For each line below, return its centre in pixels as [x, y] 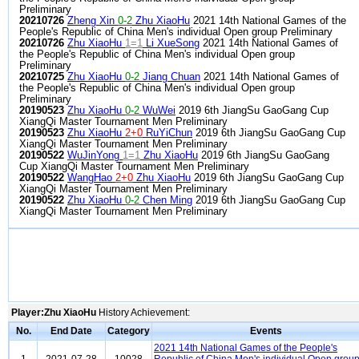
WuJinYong [95, 155]
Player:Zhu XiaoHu [54, 313]
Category [129, 331]
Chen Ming [166, 200]
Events [266, 331]
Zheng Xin [93, 21]
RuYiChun [167, 133]
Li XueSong [171, 43]
